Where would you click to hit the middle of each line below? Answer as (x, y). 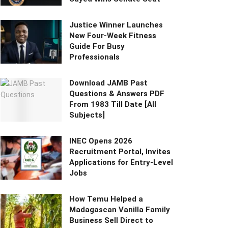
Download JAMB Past (108, 83)
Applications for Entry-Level (121, 163)
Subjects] (87, 115)
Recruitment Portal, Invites (120, 152)
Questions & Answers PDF (117, 94)
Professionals (94, 57)
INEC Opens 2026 (101, 141)
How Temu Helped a (106, 199)
